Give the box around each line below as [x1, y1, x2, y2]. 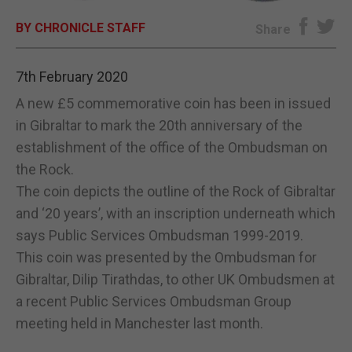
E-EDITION [145, 20, 207, 37]
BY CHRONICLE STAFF [16, 20, 145, 35]
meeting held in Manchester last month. [16, 314, 263, 332]
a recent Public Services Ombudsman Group [16, 292, 291, 310]
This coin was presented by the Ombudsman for [16, 248, 317, 266]
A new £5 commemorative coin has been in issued [16, 94, 331, 112]
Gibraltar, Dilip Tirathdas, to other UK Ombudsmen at [16, 270, 335, 288]
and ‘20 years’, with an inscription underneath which [16, 204, 335, 222]
